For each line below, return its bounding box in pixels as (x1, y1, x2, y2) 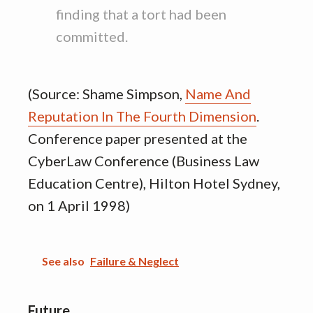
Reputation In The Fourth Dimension (28, 108, 256, 124)
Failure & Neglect (90, 254, 179, 268)
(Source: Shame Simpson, (28, 85, 185, 102)
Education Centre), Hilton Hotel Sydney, (28, 175, 280, 191)
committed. (56, 28, 128, 45)
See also (42, 254, 85, 268)
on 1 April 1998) (28, 197, 130, 214)
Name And (185, 85, 251, 102)
